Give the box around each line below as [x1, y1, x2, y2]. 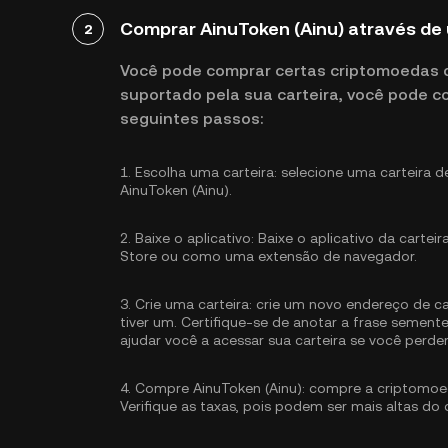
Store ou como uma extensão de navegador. [120, 248, 417, 264]
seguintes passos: [120, 109, 263, 128]
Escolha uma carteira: [135, 164, 277, 180]
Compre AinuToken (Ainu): [135, 380, 305, 396]
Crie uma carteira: [135, 296, 252, 312]
